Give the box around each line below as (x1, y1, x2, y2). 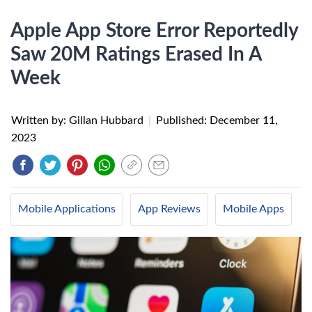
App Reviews (138, 203, 201, 214)
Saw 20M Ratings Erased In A (10, 45, 261, 64)
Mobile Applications (18, 203, 116, 214)
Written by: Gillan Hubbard (11, 115, 146, 126)
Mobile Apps (223, 203, 284, 214)
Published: (156, 115, 210, 126)
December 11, (210, 115, 278, 126)
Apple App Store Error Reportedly (10, 21, 298, 40)
